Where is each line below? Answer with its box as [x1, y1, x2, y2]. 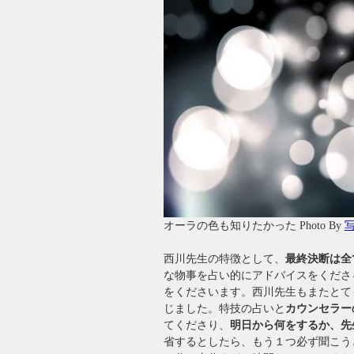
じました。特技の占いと [164, 303, 285, 315]
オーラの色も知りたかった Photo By [164, 220, 345, 232]
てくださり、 [164, 319, 230, 332]
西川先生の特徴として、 [164, 253, 285, 265]
